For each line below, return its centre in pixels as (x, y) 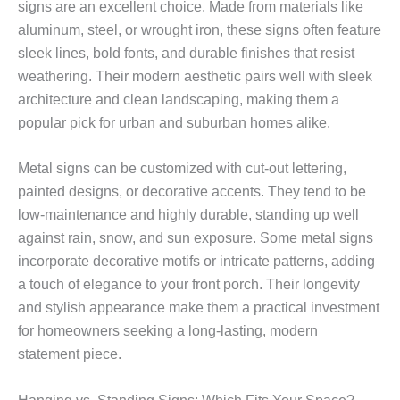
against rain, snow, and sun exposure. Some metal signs (196, 238)
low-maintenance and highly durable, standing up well (188, 215)
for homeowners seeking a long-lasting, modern (168, 331)
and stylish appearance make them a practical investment (199, 308)
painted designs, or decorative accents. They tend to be (192, 192)
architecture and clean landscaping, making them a (179, 99)
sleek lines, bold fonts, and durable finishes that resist (186, 53)
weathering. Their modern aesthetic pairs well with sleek (195, 76)
